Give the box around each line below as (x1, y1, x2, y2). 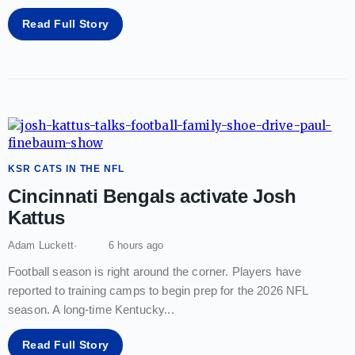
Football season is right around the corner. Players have (8, 264, 302, 278)
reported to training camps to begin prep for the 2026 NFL (8, 283, 308, 297)
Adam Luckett (8, 239, 74, 251)
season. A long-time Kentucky (8, 302, 165, 316)
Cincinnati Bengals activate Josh (8, 185, 296, 207)
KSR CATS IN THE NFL (8, 162, 125, 174)
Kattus (8, 206, 65, 228)
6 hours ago (108, 239, 164, 251)
